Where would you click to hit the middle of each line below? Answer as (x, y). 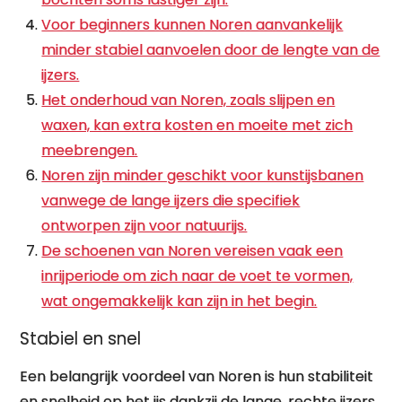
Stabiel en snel (81, 339)
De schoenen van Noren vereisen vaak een (192, 251)
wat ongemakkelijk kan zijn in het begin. (179, 301)
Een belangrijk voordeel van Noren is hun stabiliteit (197, 376)
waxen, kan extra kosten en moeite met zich (197, 125)
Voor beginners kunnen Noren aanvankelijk (192, 25)
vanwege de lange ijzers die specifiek (171, 201)
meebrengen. (90, 150)
